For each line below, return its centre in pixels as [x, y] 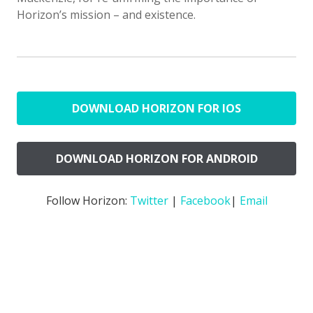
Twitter [149, 200]
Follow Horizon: [88, 200]
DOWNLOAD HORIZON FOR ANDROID [156, 158]
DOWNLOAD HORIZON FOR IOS [156, 108]
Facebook [205, 200]
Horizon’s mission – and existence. [106, 14]
